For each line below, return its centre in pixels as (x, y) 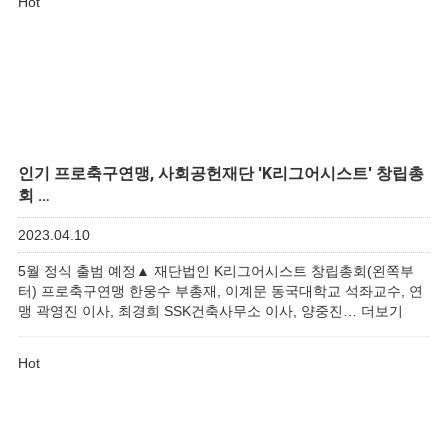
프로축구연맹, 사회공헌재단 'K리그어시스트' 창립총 (237, 173)
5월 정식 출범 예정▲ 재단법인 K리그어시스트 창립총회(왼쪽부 (216, 271)
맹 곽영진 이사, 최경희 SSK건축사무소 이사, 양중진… (189, 311)
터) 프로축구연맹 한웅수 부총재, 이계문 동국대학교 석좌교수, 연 (220, 291)
